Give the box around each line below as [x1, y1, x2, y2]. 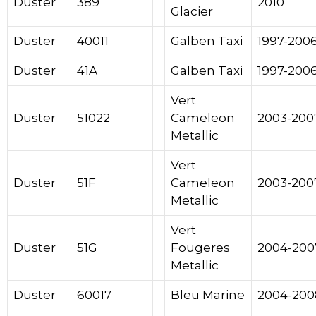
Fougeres [171, 241, 230, 255]
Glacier [171, 4, 213, 19]
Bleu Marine [171, 288, 245, 303]
